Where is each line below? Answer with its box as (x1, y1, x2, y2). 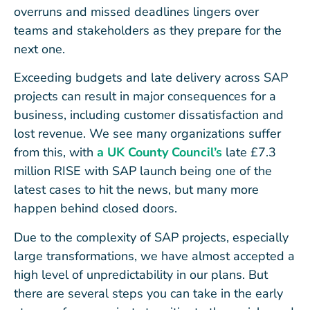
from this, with (14, 144, 97, 161)
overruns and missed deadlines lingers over (14, 3, 259, 20)
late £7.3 (222, 144, 276, 161)
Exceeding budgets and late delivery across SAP (14, 69, 288, 86)
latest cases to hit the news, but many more (14, 181, 259, 199)
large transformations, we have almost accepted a (14, 247, 295, 264)
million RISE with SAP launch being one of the (14, 163, 272, 180)
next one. (14, 41, 71, 57)
